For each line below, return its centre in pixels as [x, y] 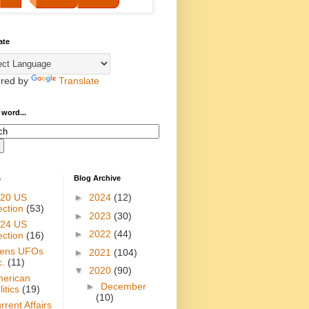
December [123, 287]
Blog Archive [97, 178]
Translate [79, 80]
